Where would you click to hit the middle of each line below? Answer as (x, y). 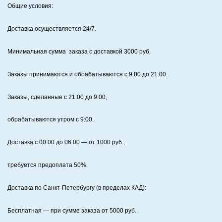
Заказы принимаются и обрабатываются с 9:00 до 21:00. (87, 74)
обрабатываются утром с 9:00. (51, 120)
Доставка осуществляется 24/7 (51, 29)
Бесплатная (25, 210)
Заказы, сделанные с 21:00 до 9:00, (58, 97)
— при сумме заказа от (76, 210)
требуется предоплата (41, 165)
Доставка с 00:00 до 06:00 (44, 142)
